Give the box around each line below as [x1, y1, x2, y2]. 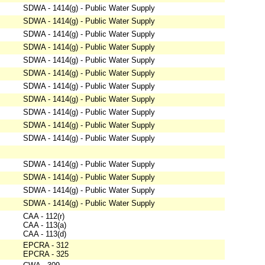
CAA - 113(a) [23, 221, 66, 230]
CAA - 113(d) [23, 230, 66, 239]
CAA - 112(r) [23, 212, 64, 221]
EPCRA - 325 [23, 250, 69, 259]
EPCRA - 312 [23, 241, 69, 250]
